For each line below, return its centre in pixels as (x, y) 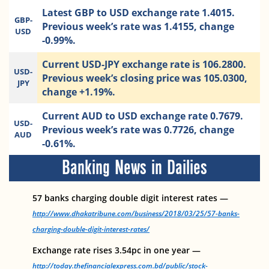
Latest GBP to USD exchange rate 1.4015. (138, 12)
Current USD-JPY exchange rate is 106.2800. (144, 64)
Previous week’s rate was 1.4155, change (138, 26)
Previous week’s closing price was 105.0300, (145, 78)
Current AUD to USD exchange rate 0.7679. (143, 116)
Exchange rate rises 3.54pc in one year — (116, 250)
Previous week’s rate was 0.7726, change (138, 129)
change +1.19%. (79, 92)
